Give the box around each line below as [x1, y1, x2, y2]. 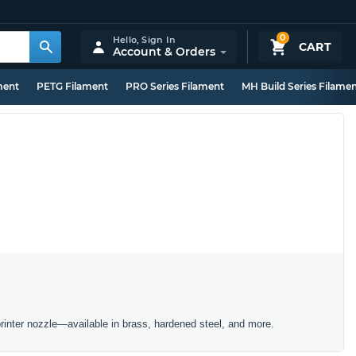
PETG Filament [37, 80, 108, 92]
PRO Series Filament [126, 80, 224, 92]
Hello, [112, 33, 142, 45]
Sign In [141, 33, 176, 45]
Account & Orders [112, 44, 215, 59]
